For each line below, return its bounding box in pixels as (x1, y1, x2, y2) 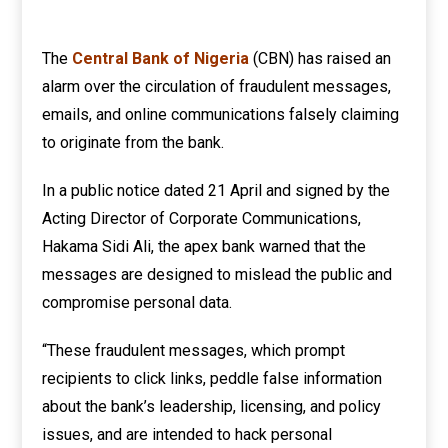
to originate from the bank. (42, 133, 225, 152)
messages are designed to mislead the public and (42, 265, 393, 284)
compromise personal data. (42, 293, 233, 312)
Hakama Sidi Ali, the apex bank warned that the (42, 237, 367, 256)
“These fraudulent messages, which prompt (42, 341, 346, 360)
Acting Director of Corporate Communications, (42, 209, 362, 228)
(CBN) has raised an (253, 49, 392, 68)
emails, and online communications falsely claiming (42, 105, 400, 124)
